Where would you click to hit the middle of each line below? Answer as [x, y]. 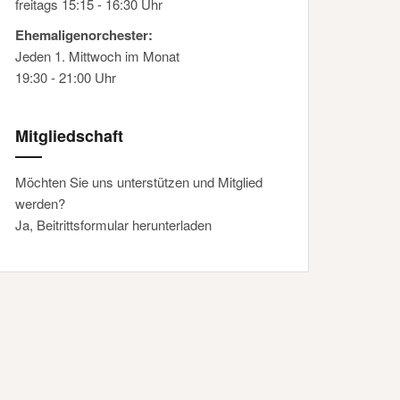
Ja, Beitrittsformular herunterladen [113, 225]
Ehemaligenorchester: [84, 35]
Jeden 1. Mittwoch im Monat [97, 56]
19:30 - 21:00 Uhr [66, 78]
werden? [40, 204]
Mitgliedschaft [69, 136]
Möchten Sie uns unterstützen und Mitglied [139, 182]
